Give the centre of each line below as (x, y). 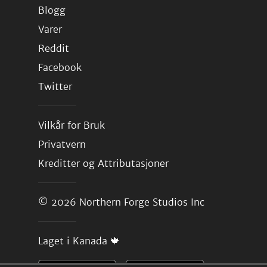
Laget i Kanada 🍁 (79, 241)
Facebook (60, 67)
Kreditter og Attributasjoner (103, 163)
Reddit (54, 48)
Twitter (55, 86)
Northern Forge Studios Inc (142, 202)
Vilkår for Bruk (72, 125)
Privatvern (62, 144)
